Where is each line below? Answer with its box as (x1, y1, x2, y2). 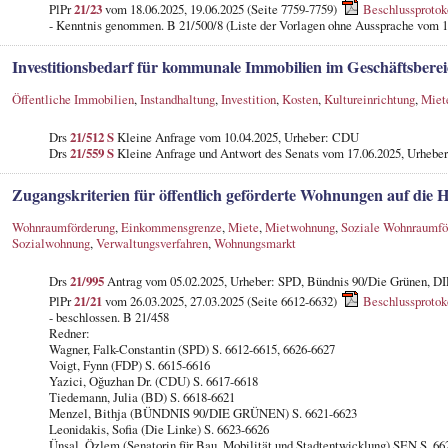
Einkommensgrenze (120, 217, 222, 236)
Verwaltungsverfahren (95, 233, 208, 252)
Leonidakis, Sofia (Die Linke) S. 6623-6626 (48, 419, 269, 438)
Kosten (281, 89, 318, 108)
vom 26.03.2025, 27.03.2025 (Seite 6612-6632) (101, 291, 340, 310)
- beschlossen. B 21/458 (48, 307, 169, 326)
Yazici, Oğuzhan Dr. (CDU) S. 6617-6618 (48, 371, 258, 390)
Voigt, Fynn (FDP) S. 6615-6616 (48, 355, 210, 374)
